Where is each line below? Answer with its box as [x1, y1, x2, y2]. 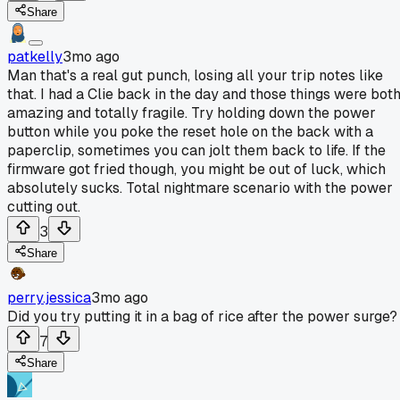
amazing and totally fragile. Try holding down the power [7, 103, 376, 122]
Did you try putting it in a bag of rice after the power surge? [7, 306, 397, 326]
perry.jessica [7, 287, 91, 307]
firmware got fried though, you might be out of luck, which [7, 159, 386, 179]
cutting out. [7, 196, 80, 216]
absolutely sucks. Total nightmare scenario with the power [7, 178, 393, 197]
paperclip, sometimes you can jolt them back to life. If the [7, 140, 386, 160]
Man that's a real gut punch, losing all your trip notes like [7, 65, 383, 85]
